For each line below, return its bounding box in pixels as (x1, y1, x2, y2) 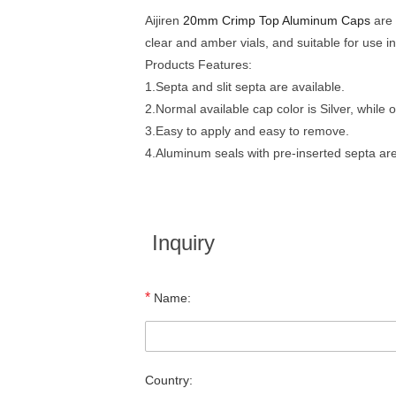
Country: (145, 373, 193, 387)
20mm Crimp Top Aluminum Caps (183, 13, 370, 27)
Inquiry (152, 231, 215, 255)
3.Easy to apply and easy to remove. (145, 124, 349, 138)
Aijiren (145, 13, 183, 27)
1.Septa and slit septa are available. (145, 80, 345, 94)
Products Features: (145, 57, 252, 72)
